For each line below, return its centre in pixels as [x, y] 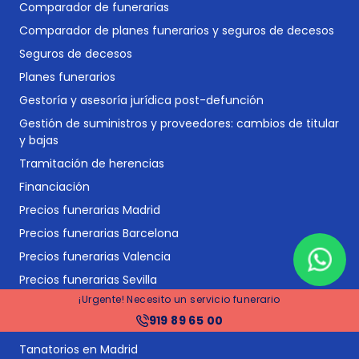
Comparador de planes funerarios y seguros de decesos [177, 30]
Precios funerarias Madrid [90, 210]
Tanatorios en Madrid [79, 349]
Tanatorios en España [80, 303]
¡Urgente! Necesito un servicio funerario [179, 299]
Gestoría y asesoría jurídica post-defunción [141, 100]
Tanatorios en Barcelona [88, 326]
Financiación [54, 186]
